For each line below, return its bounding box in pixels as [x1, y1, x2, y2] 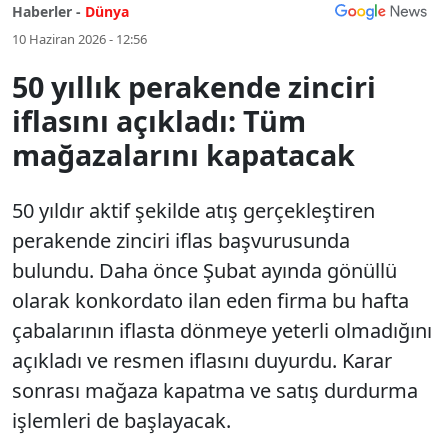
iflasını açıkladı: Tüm [12, 101, 306, 140]
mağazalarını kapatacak [12, 135, 355, 174]
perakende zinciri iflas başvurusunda [12, 227, 350, 254]
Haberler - [12, 2, 81, 21]
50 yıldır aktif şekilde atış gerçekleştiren [12, 197, 375, 224]
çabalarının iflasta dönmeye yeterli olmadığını [12, 317, 432, 344]
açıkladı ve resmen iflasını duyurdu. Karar [12, 347, 392, 374]
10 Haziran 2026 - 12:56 [12, 30, 147, 48]
